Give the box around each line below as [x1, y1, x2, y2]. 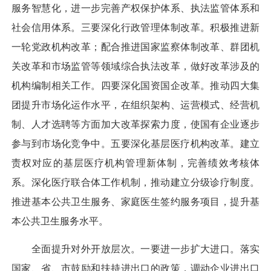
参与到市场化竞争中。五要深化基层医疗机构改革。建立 [11, 138, 260, 149]
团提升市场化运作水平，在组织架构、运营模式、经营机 [11, 99, 260, 110]
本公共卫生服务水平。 [11, 215, 108, 226]
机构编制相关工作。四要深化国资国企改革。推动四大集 [11, 80, 260, 91]
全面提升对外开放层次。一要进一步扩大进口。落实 [11, 244, 260, 255]
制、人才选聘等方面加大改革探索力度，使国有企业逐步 [11, 119, 260, 129]
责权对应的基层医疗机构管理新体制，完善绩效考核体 [11, 157, 260, 168]
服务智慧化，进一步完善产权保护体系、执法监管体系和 [11, 2, 260, 13]
